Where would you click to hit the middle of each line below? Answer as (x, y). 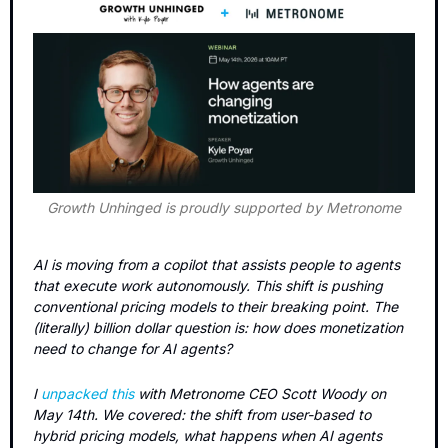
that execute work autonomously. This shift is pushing (208, 285)
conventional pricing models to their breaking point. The (215, 306)
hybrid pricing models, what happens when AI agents (207, 435)
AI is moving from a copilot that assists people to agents (216, 264)
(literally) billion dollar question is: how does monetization (218, 327)
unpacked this (87, 393)
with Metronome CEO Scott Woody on (260, 393)
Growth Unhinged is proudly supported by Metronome (224, 207)
